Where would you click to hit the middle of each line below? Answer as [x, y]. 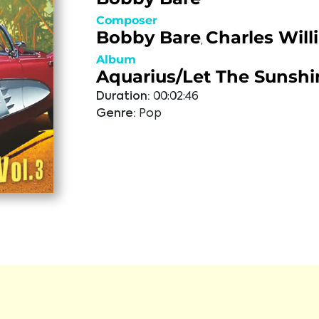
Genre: [116, 114]
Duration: [123, 97]
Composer [126, 20]
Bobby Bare [148, 37]
